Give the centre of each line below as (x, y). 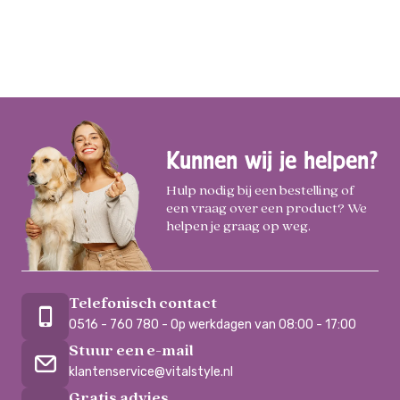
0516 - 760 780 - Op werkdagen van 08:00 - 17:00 (212, 325)
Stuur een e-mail (131, 351)
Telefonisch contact (143, 304)
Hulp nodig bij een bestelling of (260, 191)
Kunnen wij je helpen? (272, 161)
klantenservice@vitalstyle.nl (151, 372)
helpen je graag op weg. (238, 227)
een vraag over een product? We (267, 209)
